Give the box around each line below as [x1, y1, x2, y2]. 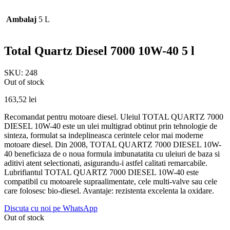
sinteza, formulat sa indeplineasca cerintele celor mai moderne [4, 130, 203, 140]
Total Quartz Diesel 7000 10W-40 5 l [4, 44, 195, 57]
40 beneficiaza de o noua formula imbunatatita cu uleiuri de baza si [4, 149, 220, 158]
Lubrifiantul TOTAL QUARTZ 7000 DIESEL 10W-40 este [4, 167, 199, 177]
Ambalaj [6, 14, 36, 24]
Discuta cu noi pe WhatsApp [4, 203, 98, 213]
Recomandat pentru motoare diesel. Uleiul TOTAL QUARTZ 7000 [4, 112, 223, 121]
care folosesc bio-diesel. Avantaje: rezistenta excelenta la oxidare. [4, 186, 214, 195]
